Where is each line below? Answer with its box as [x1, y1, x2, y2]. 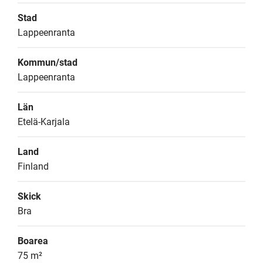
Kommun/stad [18, 57, 77, 68]
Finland [18, 161, 49, 172]
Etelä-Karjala [18, 116, 70, 127]
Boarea [18, 235, 48, 247]
